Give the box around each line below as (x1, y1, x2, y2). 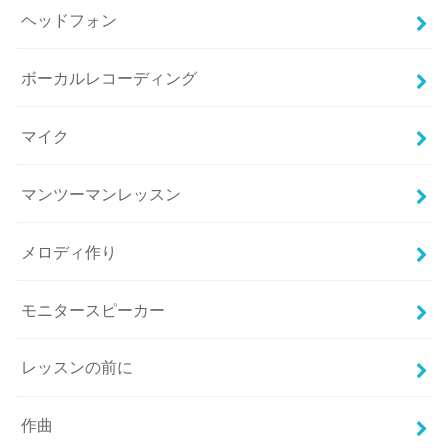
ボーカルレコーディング (21, 68, 198, 87)
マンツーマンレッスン (21, 184, 182, 203)
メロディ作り (21, 242, 118, 261)
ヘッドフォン (21, 10, 118, 29)
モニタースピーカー (21, 300, 166, 319)
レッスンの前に (21, 358, 134, 377)
